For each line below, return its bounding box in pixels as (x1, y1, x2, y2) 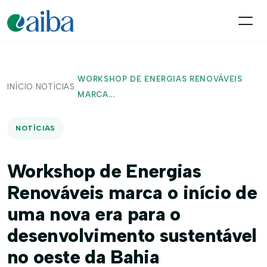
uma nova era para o (7, 203, 181, 225)
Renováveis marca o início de (7, 181, 257, 204)
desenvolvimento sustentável (7, 224, 257, 247)
